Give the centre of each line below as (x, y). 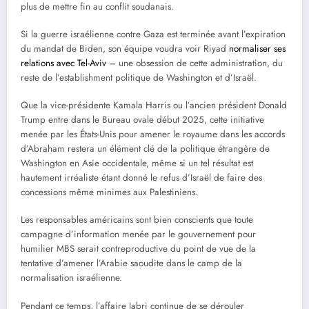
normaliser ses (257, 49)
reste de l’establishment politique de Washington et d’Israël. (140, 78)
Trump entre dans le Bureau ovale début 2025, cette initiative (142, 120)
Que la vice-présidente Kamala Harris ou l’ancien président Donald (154, 106)
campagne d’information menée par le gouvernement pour (138, 235)
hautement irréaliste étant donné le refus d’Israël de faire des (141, 178)
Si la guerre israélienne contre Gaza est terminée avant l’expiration (153, 34)
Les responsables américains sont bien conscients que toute (137, 220)
